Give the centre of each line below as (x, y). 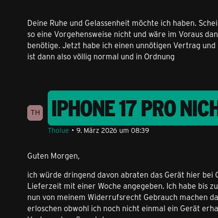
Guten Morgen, (54, 155)
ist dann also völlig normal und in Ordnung (101, 56)
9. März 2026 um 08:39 (113, 130)
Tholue (58, 130)
